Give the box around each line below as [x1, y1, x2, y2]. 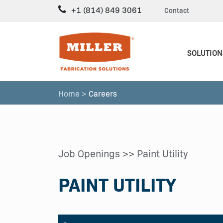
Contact [164, 5, 189, 15]
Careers [87, 88, 117, 99]
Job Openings [58, 146, 120, 160]
